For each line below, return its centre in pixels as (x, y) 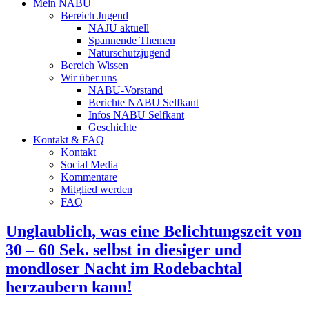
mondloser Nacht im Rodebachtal (124, 268)
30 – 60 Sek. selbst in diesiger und (123, 249)
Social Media (89, 165)
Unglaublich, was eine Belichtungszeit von (153, 231)
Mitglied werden (97, 189)
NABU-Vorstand (126, 90)
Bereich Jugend (94, 16)
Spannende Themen (132, 40)
